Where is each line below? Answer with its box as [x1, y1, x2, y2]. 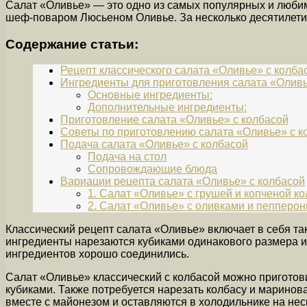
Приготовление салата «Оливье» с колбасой [60, 114, 288, 126]
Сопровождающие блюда [88, 163, 217, 175]
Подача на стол [88, 151, 167, 163]
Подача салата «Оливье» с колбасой [60, 138, 248, 151]
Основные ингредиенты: [88, 89, 212, 101]
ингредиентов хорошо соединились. [5, 248, 189, 260]
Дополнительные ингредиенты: [88, 101, 247, 114]
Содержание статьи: [5, 36, 138, 51]
